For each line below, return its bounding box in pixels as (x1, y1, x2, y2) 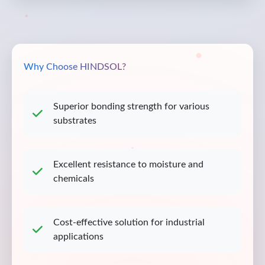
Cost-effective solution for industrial (53, 218, 205, 227)
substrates (53, 116, 96, 125)
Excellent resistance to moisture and (53, 160, 203, 169)
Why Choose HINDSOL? (24, 62, 126, 72)
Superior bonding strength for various (53, 102, 209, 111)
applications (53, 232, 104, 241)
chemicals (53, 174, 94, 183)
